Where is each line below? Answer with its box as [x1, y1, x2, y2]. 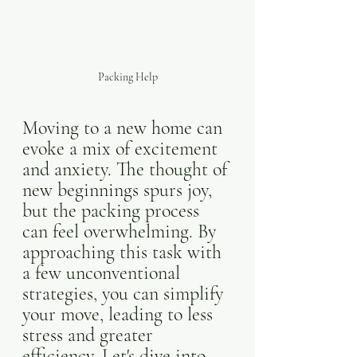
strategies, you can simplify [22, 282, 228, 305]
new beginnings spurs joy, [22, 178, 217, 202]
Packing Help [97, 70, 158, 84]
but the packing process [22, 199, 204, 222]
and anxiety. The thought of [22, 158, 232, 181]
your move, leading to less [22, 303, 218, 326]
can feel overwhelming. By [22, 220, 221, 243]
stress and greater [22, 324, 158, 347]
